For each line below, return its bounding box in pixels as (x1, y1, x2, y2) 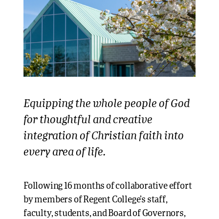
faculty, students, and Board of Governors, (23, 209, 186, 218)
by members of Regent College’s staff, (23, 196, 168, 204)
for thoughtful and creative (23, 115, 153, 126)
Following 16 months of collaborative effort (23, 182, 192, 191)
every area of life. (23, 147, 106, 158)
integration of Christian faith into (23, 131, 184, 142)
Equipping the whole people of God (23, 99, 190, 109)
